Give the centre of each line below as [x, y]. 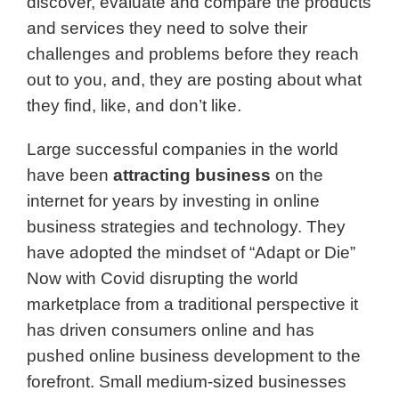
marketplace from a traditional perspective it [192, 304]
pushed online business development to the [194, 356]
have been [70, 175]
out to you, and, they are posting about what [194, 80]
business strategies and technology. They [186, 227]
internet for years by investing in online [173, 201]
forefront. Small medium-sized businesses [187, 382]
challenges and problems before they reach [193, 54]
